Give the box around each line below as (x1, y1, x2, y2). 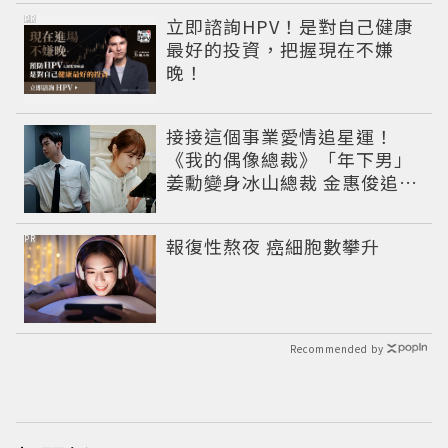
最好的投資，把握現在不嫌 (166, 36, 395, 63)
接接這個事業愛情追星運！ (166, 123, 395, 150)
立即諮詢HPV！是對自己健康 (166, 13, 414, 40)
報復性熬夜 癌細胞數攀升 (166, 233, 381, 260)
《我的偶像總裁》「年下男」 (166, 146, 414, 173)
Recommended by (290, 341, 384, 357)
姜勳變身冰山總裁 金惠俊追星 (166, 169, 419, 196)
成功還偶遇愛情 (166, 192, 300, 219)
